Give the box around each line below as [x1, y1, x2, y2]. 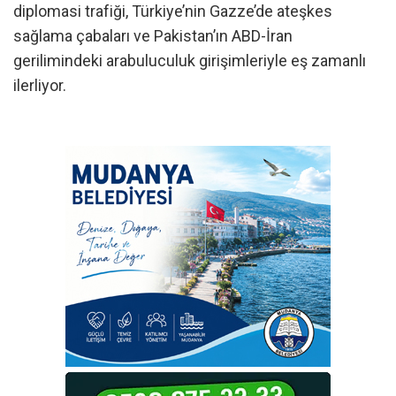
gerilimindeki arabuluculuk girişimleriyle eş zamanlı [13, 51, 366, 71]
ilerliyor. [13, 76, 66, 95]
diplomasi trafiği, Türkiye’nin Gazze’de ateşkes [13, 2, 332, 21]
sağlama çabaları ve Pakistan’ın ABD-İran [13, 27, 293, 46]
